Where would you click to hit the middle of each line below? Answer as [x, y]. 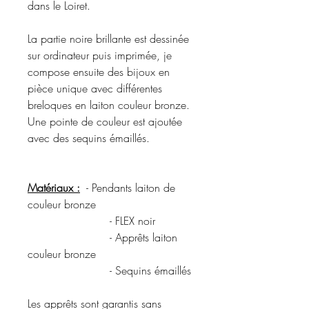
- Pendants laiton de [128, 187]
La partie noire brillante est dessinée [108, 38]
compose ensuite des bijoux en [99, 71]
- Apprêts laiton [102, 237]
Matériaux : [54, 187]
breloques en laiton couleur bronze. [109, 104]
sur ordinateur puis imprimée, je [100, 55]
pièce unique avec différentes [95, 88]
